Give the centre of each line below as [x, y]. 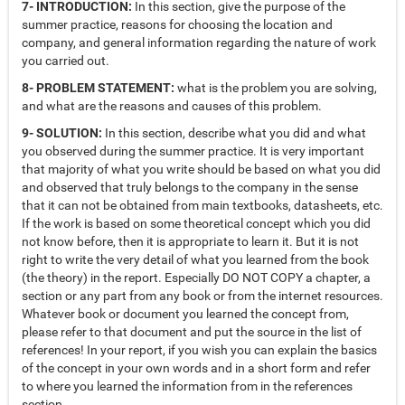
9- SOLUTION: [62, 133]
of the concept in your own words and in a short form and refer [196, 368]
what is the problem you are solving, [276, 88]
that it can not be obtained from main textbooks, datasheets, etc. [202, 206]
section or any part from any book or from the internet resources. [202, 296]
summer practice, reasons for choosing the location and [177, 25]
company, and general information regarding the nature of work [199, 43]
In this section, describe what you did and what [234, 133]
